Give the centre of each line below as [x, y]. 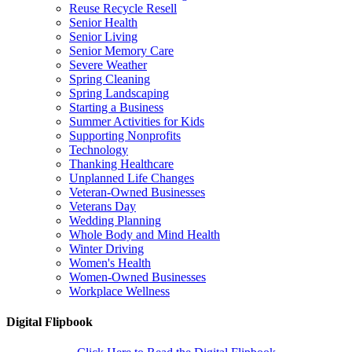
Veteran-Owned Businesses [137, 192]
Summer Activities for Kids [137, 121]
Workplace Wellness [119, 291]
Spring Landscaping [119, 93]
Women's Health [110, 262]
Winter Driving [106, 248]
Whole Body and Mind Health [145, 234]
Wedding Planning [115, 220]
